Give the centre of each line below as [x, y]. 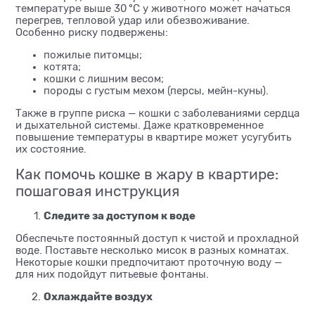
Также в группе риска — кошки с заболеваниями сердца [157, 114]
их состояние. [51, 149]
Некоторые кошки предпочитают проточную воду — [149, 263]
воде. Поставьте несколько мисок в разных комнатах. [152, 251]
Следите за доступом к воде [120, 216]
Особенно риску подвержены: [92, 33]
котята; [62, 67]
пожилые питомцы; [93, 55]
